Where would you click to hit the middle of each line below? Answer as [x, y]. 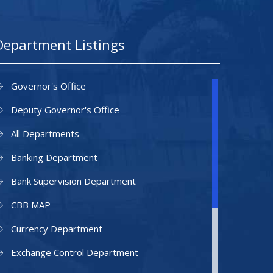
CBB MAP [31, 204]
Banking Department [54, 157]
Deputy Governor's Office [65, 109]
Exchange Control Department [75, 252]
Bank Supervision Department [73, 181]
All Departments [45, 133]
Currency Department [57, 228]
